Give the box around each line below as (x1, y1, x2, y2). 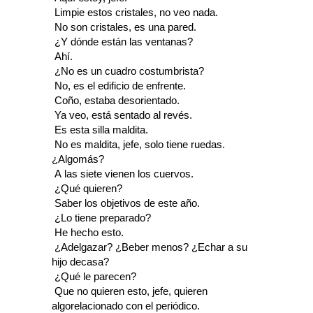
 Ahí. (52, 51, 73, 63)
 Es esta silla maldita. (52, 124, 148, 136)
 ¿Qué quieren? (52, 183, 122, 195)
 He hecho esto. (52, 227, 124, 239)
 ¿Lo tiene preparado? (52, 212, 151, 224)
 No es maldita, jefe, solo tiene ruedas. (52, 139, 225, 151)
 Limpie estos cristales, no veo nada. (52, 7, 218, 19)
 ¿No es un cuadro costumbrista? (52, 66, 204, 78)
